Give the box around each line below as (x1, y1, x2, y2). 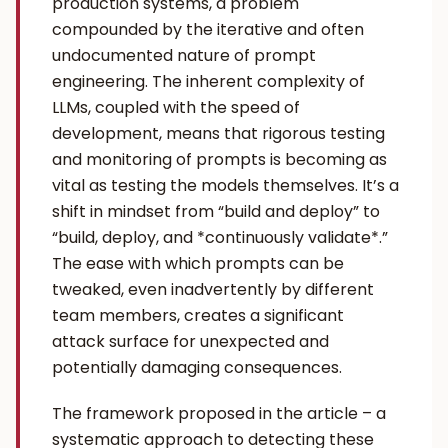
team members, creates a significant (52, 304, 344, 327)
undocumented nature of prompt (52, 44, 316, 67)
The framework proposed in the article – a (52, 402, 386, 425)
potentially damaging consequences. (52, 356, 342, 379)
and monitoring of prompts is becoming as (52, 148, 387, 171)
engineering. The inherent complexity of (52, 70, 365, 93)
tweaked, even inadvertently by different (52, 278, 374, 301)
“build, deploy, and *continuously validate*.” (52, 226, 388, 249)
